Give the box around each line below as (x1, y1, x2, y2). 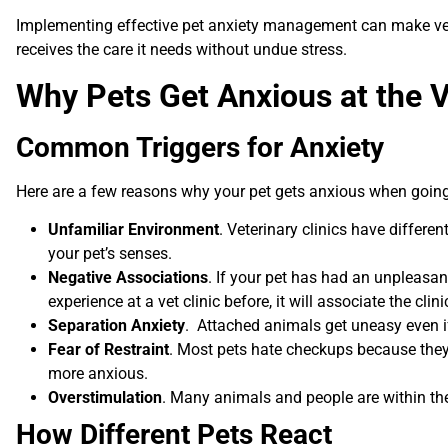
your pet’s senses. (48, 243, 172, 263)
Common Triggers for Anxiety (16, 130, 384, 164)
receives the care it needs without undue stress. (16, 40, 347, 60)
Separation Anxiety (48, 315, 185, 335)
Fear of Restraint (48, 339, 169, 359)
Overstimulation (48, 387, 162, 407)
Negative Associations (48, 267, 208, 287)
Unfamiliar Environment (48, 219, 219, 239)
